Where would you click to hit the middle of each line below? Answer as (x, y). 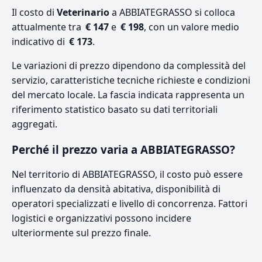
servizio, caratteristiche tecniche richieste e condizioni (131, 80)
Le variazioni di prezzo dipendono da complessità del (129, 65)
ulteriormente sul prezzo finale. (81, 232)
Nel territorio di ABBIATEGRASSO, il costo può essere (127, 174)
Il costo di (34, 12)
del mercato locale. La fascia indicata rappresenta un (128, 94)
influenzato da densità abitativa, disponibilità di (116, 189)
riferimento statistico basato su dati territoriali (115, 109)
